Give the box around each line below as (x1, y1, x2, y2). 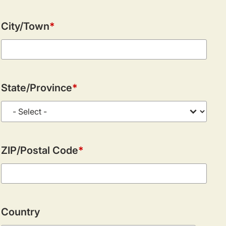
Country (1, 205, 40, 218)
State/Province (1, 81, 72, 94)
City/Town (1, 20, 49, 32)
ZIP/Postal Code (1, 144, 78, 156)
